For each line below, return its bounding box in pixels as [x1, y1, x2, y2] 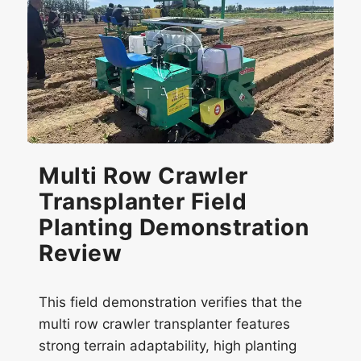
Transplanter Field [39, 188, 247, 216]
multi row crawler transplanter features [39, 316, 290, 333]
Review [39, 239, 122, 268]
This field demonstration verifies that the [39, 294, 302, 311]
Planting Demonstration [39, 214, 309, 242]
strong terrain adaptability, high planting [39, 338, 297, 355]
